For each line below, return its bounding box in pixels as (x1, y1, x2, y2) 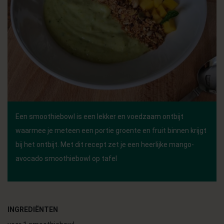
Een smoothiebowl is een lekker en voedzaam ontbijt (15, 112, 183, 120)
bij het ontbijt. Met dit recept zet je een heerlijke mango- (15, 140, 194, 148)
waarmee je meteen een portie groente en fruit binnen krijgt (15, 126, 206, 134)
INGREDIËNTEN (7, 205, 58, 213)
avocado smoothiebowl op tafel (15, 154, 117, 162)
